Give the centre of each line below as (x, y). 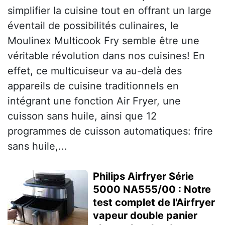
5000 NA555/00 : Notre (152, 189)
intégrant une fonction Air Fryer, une (94, 101)
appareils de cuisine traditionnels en (93, 86)
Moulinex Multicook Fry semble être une (103, 40)
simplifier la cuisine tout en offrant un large (109, 10)
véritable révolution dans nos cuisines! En (106, 55)
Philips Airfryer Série (143, 176)
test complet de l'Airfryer (154, 202)
